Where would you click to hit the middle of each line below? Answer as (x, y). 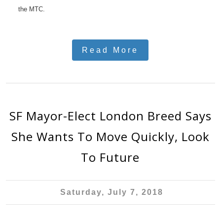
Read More (110, 50)
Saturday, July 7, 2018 (111, 192)
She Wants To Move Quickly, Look (110, 136)
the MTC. (33, 9)
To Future (110, 157)
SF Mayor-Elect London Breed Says (110, 116)
